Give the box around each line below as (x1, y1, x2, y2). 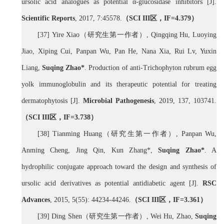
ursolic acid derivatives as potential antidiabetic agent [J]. (21, 179, 202, 187)
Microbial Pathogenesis (83, 97, 154, 105)
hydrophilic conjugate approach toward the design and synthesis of (21, 163, 216, 171)
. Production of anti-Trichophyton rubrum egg (84, 64, 217, 72)
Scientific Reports (21, 14, 75, 22)
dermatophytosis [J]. (21, 97, 83, 105)
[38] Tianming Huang (37, 130, 102, 138)
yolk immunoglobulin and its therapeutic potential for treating (21, 80, 216, 88)
